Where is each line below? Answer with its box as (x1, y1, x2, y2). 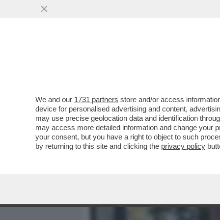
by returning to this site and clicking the (35, 142, 161, 150)
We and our (35, 95, 74, 104)
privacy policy (161, 142, 205, 150)
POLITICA (180, 56, 214, 68)
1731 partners (74, 95, 118, 104)
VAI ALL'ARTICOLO (104, 129, 174, 137)
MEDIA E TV (126, 56, 167, 68)
